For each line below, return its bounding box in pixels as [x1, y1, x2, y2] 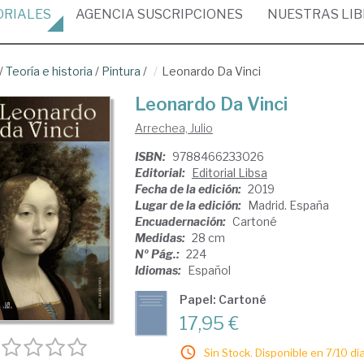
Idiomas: [134, 263, 184, 277]
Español [187, 263, 231, 277]
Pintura [102, 64, 141, 78]
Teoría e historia [6, 64, 93, 78]
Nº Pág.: [134, 247, 182, 261]
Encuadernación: [134, 214, 228, 228]
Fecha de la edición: [134, 182, 244, 196]
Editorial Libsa [191, 166, 267, 180]
